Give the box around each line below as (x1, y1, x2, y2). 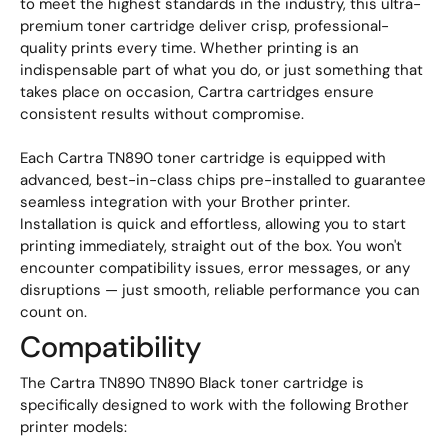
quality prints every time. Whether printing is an (20, 37, 359, 58)
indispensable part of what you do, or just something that (20, 59, 423, 80)
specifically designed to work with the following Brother (20, 395, 409, 416)
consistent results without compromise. (20, 103, 304, 124)
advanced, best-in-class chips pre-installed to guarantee (20, 169, 426, 190)
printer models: (20, 417, 127, 438)
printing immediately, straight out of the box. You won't (20, 235, 402, 256)
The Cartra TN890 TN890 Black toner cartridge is (20, 373, 364, 394)
